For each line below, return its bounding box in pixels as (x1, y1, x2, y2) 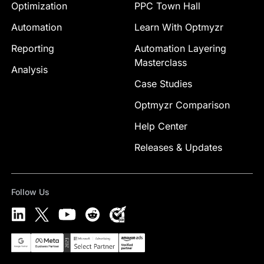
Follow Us (11, 187, 49, 197)
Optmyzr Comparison (134, 99, 230, 111)
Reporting (11, 42, 54, 55)
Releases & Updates (134, 141, 222, 154)
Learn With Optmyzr (134, 21, 223, 34)
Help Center (134, 120, 187, 133)
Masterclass (134, 57, 187, 69)
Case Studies (134, 78, 192, 90)
